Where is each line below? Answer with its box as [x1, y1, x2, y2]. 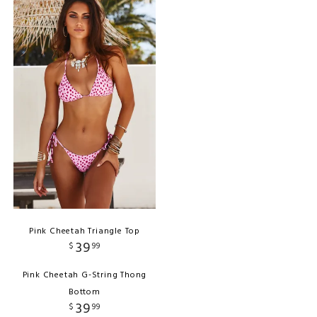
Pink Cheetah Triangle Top [29, 224, 140, 239]
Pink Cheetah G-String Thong [22, 268, 147, 283]
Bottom [69, 285, 100, 300]
